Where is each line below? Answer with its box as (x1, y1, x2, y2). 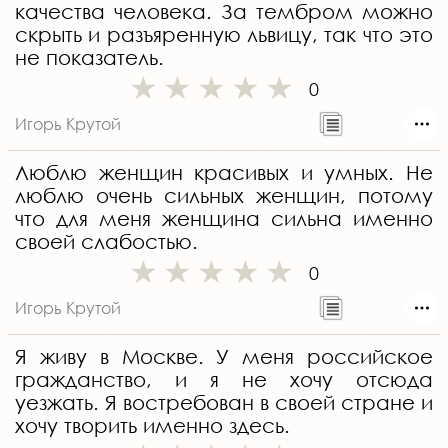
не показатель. (15, 46, 164, 70)
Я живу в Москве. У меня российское (15, 345, 433, 369)
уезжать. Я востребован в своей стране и (15, 391, 433, 415)
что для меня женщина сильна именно (15, 207, 433, 231)
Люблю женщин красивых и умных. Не (15, 161, 433, 185)
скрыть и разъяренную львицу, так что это (15, 23, 433, 47)
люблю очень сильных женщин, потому (15, 184, 433, 208)
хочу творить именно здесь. (15, 414, 290, 438)
